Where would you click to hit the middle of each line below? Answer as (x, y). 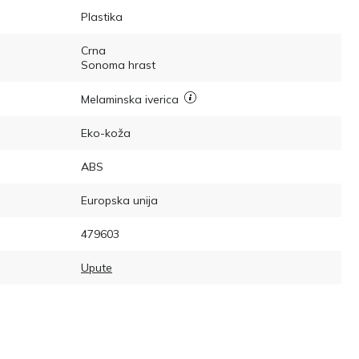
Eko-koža (106, 133)
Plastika (102, 16)
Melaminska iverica (131, 99)
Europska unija (119, 200)
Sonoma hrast (118, 65)
